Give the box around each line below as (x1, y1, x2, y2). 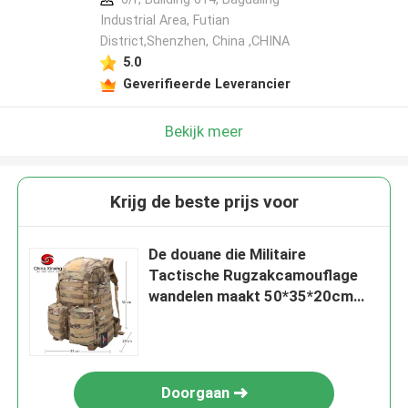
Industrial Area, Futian (99, 13, 229, 28)
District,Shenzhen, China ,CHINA (99, 34, 290, 49)
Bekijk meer (165, 121, 243, 140)
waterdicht (148, 308, 226, 327)
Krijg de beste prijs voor (109, 191, 299, 213)
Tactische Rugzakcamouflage (148, 266, 359, 285)
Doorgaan (160, 383, 229, 403)
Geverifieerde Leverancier (122, 76, 291, 91)
